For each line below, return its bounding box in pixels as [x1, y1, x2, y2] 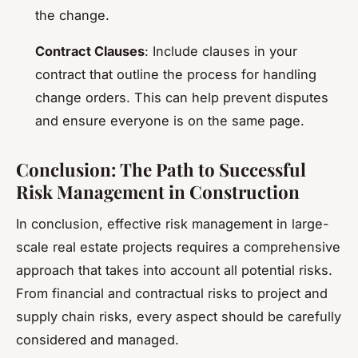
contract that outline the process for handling [35, 66, 316, 82]
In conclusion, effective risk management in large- [16, 216, 329, 233]
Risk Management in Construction [16, 179, 300, 204]
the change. [35, 6, 109, 23]
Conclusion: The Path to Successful [16, 157, 306, 181]
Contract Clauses [35, 42, 145, 59]
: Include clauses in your [145, 42, 297, 59]
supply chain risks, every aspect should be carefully [16, 308, 341, 325]
